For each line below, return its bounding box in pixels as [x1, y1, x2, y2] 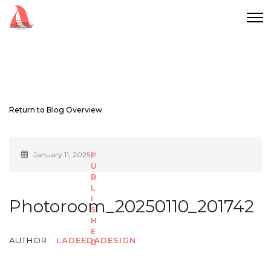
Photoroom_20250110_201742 [9, 196, 254, 217]
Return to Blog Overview [9, 105, 102, 115]
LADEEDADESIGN [53, 235, 136, 246]
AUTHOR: [9, 235, 50, 246]
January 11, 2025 [33, 150, 90, 160]
